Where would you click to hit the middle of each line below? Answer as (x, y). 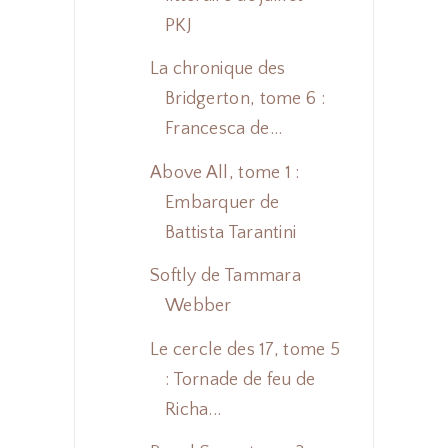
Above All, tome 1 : (224, 172)
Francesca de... (223, 129)
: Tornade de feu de (240, 379)
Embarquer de (222, 202)
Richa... (193, 409)
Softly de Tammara (225, 276)
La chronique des (217, 69)
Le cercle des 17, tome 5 (245, 349)
